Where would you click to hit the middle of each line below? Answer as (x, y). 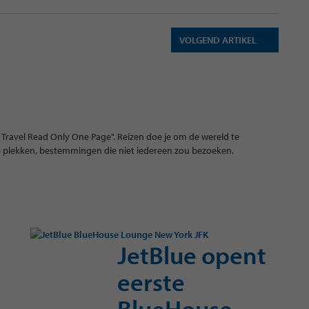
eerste (151, 281)
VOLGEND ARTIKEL (219, 40)
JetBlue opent (192, 254)
